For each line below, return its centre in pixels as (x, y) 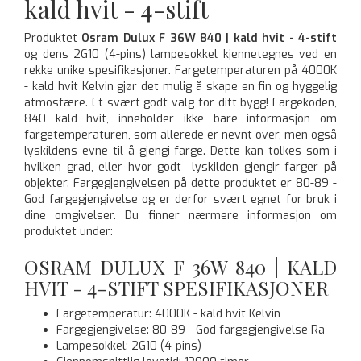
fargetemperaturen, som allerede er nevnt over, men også (180, 135)
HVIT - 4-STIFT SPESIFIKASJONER (176, 287)
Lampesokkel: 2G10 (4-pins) (129, 346)
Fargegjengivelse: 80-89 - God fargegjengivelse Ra (191, 330)
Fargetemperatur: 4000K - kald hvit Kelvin (168, 313)
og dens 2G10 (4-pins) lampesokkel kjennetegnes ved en (180, 54)
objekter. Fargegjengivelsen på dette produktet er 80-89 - (180, 183)
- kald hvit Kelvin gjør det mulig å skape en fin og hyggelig (180, 86)
